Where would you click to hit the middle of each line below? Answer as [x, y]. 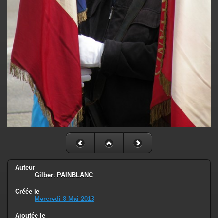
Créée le [27, 192]
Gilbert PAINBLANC [64, 175]
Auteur [25, 168]
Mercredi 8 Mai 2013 [64, 199]
